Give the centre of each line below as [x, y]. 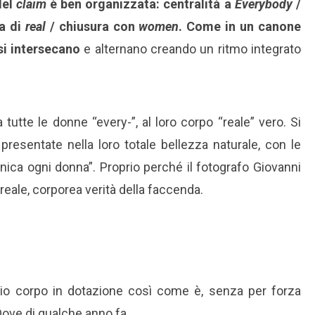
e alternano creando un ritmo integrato [191, 49]
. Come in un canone [240, 27]
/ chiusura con [92, 27]
